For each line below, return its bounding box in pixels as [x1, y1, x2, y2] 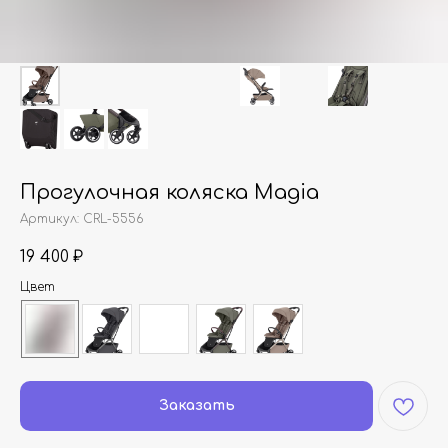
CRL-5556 [83, 212, 143, 226]
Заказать [158, 398, 235, 413]
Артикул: [20, 212, 83, 226]
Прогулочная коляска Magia [20, 181, 319, 204]
